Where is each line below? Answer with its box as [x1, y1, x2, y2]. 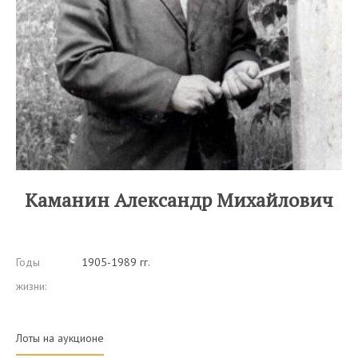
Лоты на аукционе [16, 330, 104, 345]
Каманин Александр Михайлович [25, 186, 333, 213]
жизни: [16, 278, 46, 293]
